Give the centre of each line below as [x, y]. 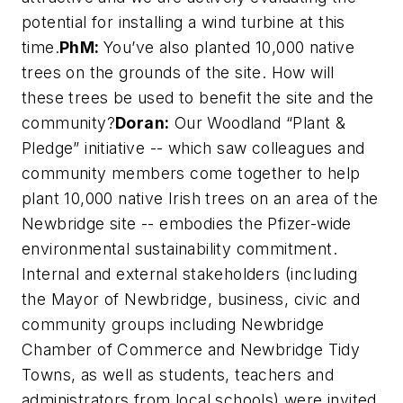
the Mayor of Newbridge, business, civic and [191, 299]
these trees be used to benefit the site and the [198, 98]
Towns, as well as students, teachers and [178, 375]
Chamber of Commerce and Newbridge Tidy [191, 349]
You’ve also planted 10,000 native [229, 47]
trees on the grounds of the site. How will [178, 72]
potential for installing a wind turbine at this [184, 22]
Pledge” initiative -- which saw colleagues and [193, 148]
